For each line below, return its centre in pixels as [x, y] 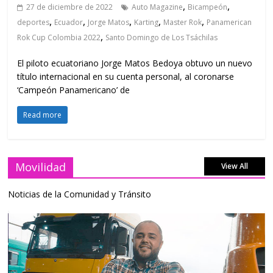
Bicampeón [208, 7]
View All [234, 166]
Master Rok [183, 23]
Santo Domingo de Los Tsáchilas [162, 38]
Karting [147, 23]
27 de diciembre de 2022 [70, 7]
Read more [43, 115]
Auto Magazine [158, 7]
